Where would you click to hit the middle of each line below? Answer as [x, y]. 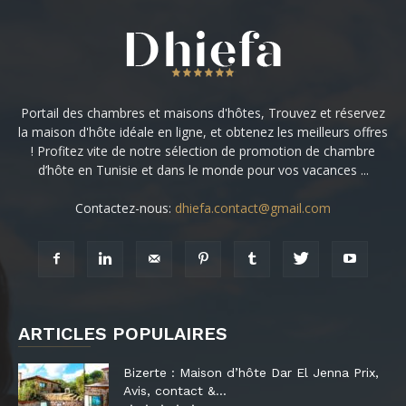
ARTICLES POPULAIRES [123, 334]
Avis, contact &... [175, 391]
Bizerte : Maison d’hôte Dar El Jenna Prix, [251, 373]
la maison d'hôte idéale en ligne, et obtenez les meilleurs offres [203, 132]
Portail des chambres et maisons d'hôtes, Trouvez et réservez [203, 113]
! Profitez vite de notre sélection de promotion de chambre [203, 151]
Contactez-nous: [125, 208]
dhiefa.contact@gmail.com [253, 208]
